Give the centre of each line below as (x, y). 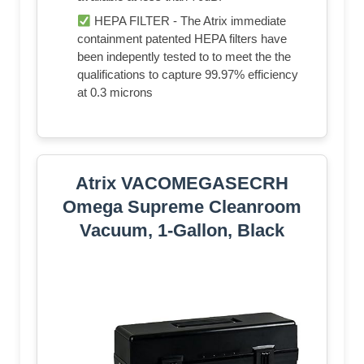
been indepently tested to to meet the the (184, 57)
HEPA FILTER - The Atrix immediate (189, 21)
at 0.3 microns (115, 93)
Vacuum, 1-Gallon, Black (182, 231)
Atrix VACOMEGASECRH (182, 184)
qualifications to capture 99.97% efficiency (188, 75)
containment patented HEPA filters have (182, 39)
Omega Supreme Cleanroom (182, 207)
